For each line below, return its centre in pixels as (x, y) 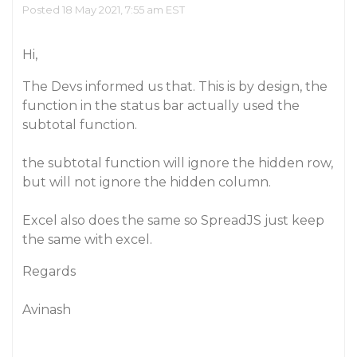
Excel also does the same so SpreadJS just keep (173, 220)
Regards (49, 271)
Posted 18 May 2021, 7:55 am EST (104, 10)
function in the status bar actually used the (161, 106)
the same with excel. (87, 239)
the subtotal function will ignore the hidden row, (178, 163)
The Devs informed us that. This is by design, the (175, 86)
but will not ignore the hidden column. (147, 182)
